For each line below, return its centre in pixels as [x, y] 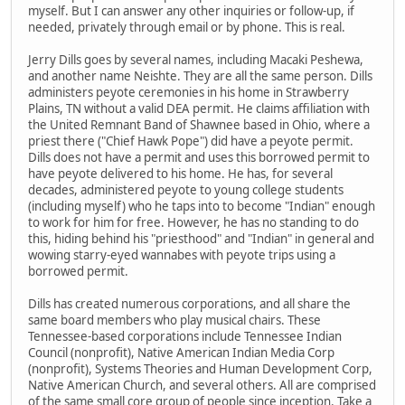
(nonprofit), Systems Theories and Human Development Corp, [200, 369]
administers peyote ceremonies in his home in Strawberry [188, 93]
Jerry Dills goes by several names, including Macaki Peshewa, [196, 60]
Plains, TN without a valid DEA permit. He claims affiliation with [199, 109]
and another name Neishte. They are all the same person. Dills [200, 76]
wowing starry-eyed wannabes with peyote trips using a [182, 255]
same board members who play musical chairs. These [174, 320]
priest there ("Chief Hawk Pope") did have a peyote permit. [191, 141]
